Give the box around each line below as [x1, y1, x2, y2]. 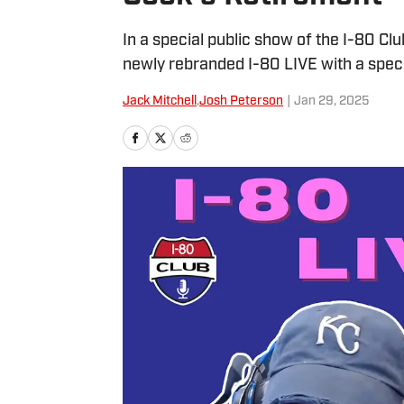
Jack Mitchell [123, 95, 197, 108]
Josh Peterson [199, 95, 283, 108]
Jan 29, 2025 [294, 95, 369, 108]
